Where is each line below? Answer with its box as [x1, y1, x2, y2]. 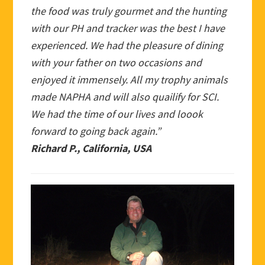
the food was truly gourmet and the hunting [31, 4, 227, 18]
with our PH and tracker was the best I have [31, 21, 225, 35]
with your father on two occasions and [31, 56, 202, 70]
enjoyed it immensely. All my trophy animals [31, 73, 228, 87]
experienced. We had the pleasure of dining [31, 38, 224, 53]
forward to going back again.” [31, 124, 161, 138]
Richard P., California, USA [31, 141, 152, 156]
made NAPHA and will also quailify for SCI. [31, 90, 219, 104]
